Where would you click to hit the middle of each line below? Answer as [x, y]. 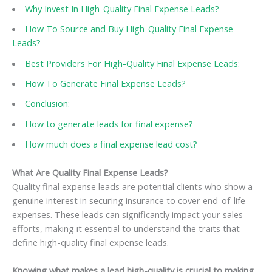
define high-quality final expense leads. [90, 242]
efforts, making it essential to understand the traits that [126, 228]
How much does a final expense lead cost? [111, 144]
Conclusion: [47, 104]
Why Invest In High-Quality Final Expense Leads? [122, 9]
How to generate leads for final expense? [109, 124]
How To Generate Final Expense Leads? [105, 83]
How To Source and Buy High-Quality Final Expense [129, 29]
